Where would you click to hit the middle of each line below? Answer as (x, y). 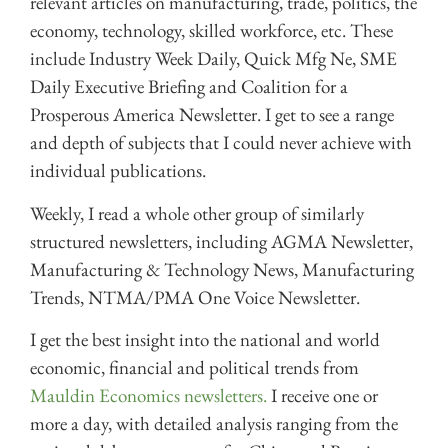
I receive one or (322, 396)
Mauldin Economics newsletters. (148, 396)
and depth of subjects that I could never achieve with (221, 143)
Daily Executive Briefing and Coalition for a (189, 87)
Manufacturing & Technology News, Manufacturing (222, 269)
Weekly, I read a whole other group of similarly (197, 213)
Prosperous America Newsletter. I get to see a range (212, 115)
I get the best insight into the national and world (205, 340)
